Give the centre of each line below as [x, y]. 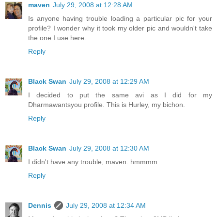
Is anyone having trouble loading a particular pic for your [120, 19]
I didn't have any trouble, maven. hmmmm [93, 162]
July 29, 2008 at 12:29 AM [109, 82]
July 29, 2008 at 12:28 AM [93, 5]
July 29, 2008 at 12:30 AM [109, 148]
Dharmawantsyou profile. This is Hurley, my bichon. [107, 105]
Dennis [40, 206]
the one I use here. [57, 38]
